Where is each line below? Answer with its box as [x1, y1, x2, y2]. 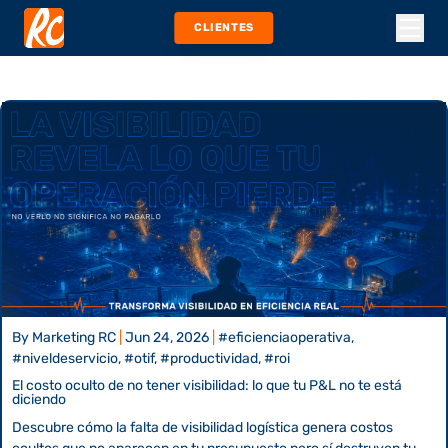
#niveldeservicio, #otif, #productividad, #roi [12, 349, 290, 367]
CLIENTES [194, 21, 254, 34]
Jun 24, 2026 [125, 328, 209, 346]
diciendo [12, 390, 66, 408]
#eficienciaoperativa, [218, 328, 354, 346]
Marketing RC [32, 328, 116, 346]
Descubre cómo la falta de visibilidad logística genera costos [12, 418, 393, 436]
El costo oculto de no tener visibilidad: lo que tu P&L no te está [12, 376, 402, 394]
